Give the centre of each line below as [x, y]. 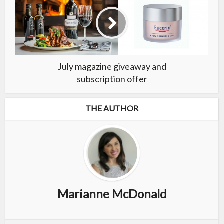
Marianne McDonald [112, 193]
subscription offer [112, 79]
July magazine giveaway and [112, 66]
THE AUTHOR [112, 108]
